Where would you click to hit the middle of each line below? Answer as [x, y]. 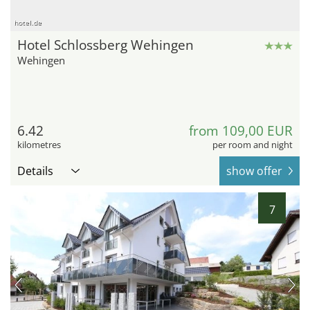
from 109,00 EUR [241, 131]
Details [35, 171]
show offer [254, 171]
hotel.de [28, 22]
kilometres [39, 145]
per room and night [253, 145]
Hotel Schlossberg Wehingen [106, 45]
